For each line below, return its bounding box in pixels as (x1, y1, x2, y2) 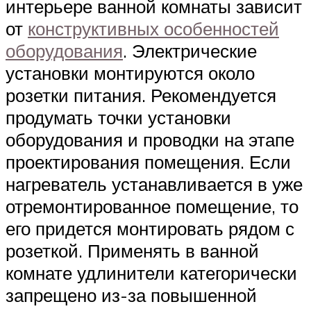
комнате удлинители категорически (6, 262, 297, 285)
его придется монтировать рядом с (6, 217, 294, 240)
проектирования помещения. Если (6, 151, 291, 174)
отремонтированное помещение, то (6, 195, 299, 218)
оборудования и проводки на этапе (6, 128, 294, 151)
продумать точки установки (6, 106, 231, 129)
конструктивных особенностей (28, 17, 279, 40)
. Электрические (123, 40, 257, 62)
